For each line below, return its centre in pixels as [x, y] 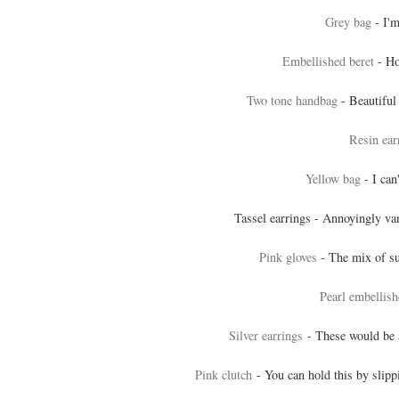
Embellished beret [330, 61]
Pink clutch [224, 375]
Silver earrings [266, 336]
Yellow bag [335, 179]
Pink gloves [290, 257]
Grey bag [348, 22]
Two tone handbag [292, 101]
